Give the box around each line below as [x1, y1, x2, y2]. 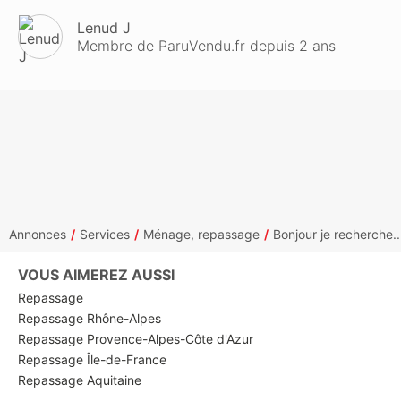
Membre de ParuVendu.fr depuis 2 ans [77, 37, 336, 55]
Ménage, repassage [143, 226, 260, 242]
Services [80, 226, 130, 242]
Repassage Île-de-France [18, 352, 166, 367]
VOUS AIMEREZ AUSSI [18, 266, 175, 284]
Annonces [9, 226, 66, 242]
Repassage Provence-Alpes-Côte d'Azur [18, 331, 253, 346]
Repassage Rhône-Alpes [18, 311, 161, 326]
